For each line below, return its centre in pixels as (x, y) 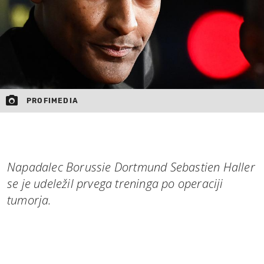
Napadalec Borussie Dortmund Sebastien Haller (131, 167)
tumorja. (29, 200)
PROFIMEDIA (52, 100)
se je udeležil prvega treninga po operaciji (115, 183)
